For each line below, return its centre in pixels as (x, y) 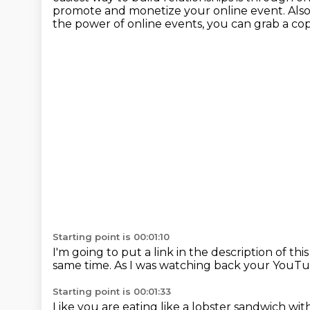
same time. (83, 265)
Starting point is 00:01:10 (111, 237)
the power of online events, (130, 24)
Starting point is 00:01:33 (112, 291)
